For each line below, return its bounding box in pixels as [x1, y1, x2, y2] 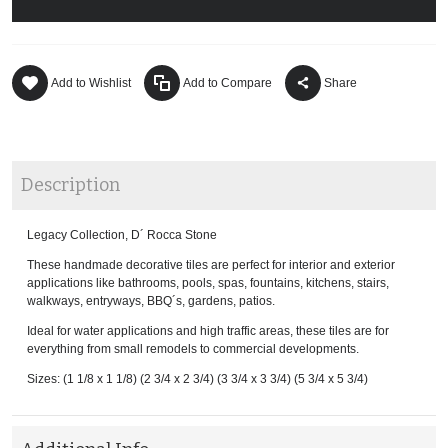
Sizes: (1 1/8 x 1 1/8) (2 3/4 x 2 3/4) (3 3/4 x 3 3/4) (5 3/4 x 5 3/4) [27, 372, 368, 387]
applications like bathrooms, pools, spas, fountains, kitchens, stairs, [27, 276, 389, 291]
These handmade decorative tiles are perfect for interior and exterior [27, 258, 395, 273]
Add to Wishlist [51, 75, 131, 90]
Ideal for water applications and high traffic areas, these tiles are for [27, 324, 389, 339]
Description [21, 174, 120, 197]
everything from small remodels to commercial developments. [27, 342, 359, 357]
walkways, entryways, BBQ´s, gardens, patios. [27, 294, 275, 309]
